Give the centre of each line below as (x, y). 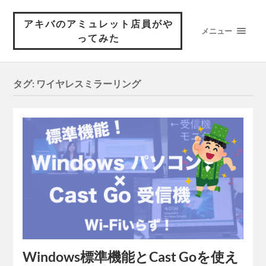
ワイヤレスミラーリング (89, 84)
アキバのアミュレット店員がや (98, 23)
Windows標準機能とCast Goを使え (131, 257)
